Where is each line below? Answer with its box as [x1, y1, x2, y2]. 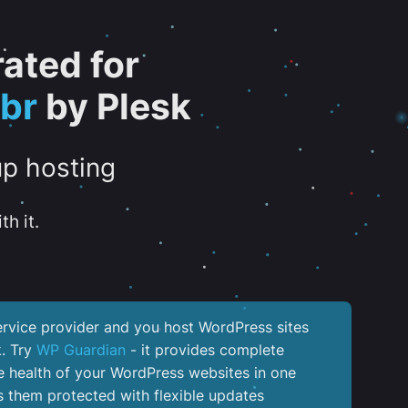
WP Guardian [36, 340, 126, 359]
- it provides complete [126, 340, 284, 359]
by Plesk [36, 86, 191, 127]
